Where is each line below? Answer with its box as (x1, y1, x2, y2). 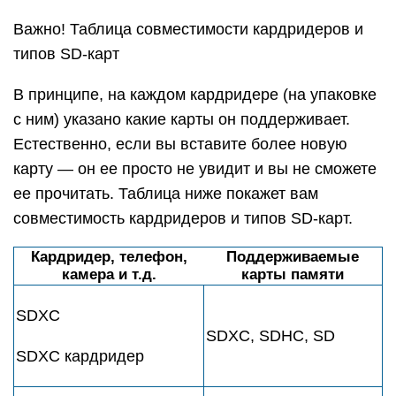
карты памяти (241, 266, 344, 283)
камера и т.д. (61, 266, 156, 283)
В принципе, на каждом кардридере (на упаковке (13, 86, 377, 103)
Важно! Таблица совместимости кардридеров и (13, 20, 363, 38)
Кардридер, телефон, (30, 248, 187, 265)
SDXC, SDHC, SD (206, 327, 335, 345)
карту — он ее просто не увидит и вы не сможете (13, 160, 377, 178)
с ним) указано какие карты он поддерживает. (13, 110, 350, 128)
